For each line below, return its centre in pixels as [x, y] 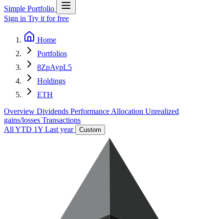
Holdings [51, 81]
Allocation [128, 111]
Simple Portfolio [29, 9]
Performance [91, 111]
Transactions [61, 120]
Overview [20, 111]
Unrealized [162, 111]
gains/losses [23, 120]
